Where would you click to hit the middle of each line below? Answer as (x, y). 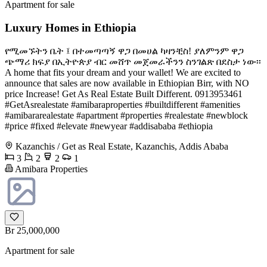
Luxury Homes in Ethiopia (71, 27)
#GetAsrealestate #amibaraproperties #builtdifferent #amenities (122, 104)
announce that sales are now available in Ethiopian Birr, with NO (127, 83)
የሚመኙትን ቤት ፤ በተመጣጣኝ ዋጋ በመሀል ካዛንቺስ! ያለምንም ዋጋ (124, 51)
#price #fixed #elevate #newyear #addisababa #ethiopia (109, 126)
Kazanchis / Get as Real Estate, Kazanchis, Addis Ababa (122, 146)
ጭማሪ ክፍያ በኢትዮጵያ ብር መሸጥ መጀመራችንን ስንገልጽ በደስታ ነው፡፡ (133, 61)
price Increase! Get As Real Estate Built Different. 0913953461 (124, 94)
